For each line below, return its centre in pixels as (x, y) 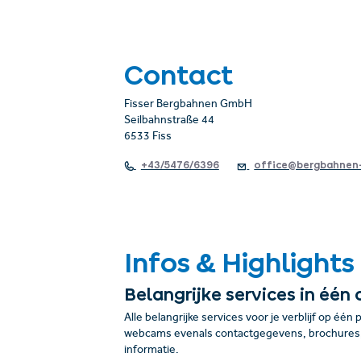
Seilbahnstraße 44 (169, 121)
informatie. (151, 351)
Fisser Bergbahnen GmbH (188, 105)
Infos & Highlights (239, 262)
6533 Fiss (147, 137)
